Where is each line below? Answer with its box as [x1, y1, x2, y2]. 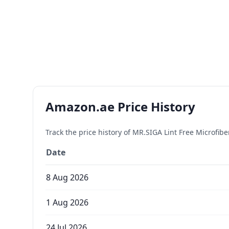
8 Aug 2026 [46, 172, 88, 183]
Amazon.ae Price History [45, 98, 195, 115]
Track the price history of [45, 127, 132, 137]
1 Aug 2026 [46, 197, 88, 208]
